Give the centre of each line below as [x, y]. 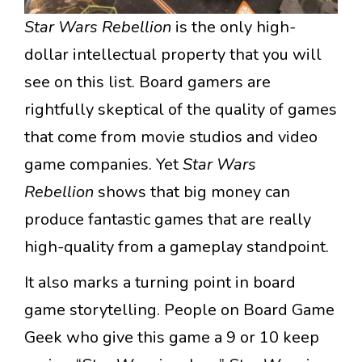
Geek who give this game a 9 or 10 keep [172, 338]
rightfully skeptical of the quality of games [181, 110]
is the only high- [236, 27]
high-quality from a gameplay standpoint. [177, 247]
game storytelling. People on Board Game [179, 310]
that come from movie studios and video [171, 137]
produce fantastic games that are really [168, 220]
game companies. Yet [103, 165]
